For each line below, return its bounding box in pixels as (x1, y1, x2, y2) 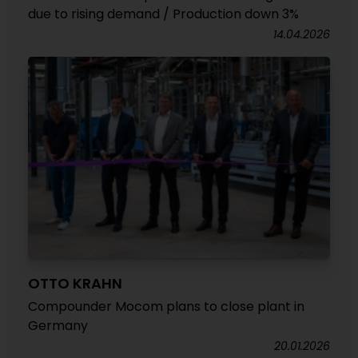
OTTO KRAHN (28, 272, 122, 293)
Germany (28, 316, 88, 335)
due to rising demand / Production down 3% (28, 4, 299, 23)
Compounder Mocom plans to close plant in (28, 296, 304, 316)
